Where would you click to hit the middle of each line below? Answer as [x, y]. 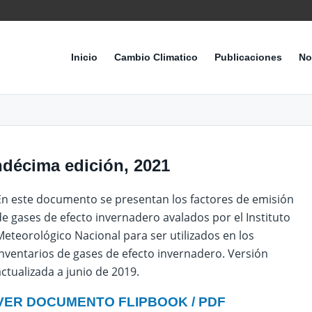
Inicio [84, 57]
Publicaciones [248, 57]
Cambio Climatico [156, 57]
